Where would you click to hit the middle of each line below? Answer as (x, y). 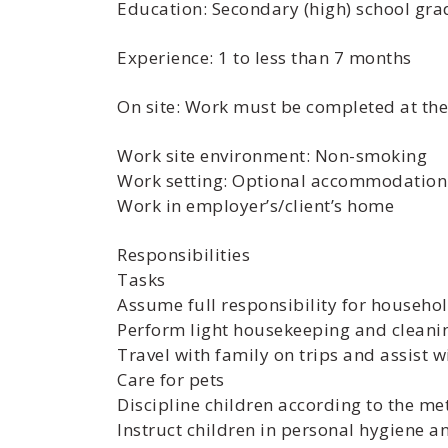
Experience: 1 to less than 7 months (264, 57)
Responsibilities (183, 254)
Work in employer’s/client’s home (255, 205)
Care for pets (171, 379)
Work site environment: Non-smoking (272, 155)
